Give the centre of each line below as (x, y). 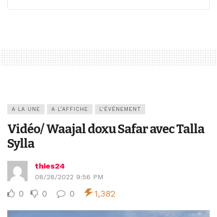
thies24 (50, 166)
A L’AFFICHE (70, 109)
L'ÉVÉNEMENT (120, 109)
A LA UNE (26, 109)
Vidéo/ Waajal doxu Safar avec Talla (106, 129)
